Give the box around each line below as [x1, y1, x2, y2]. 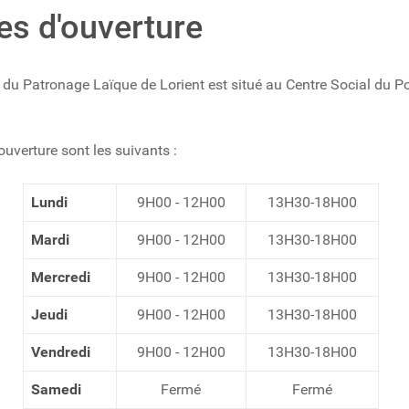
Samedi [30, 381, 81, 399]
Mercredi [30, 268, 90, 287]
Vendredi [30, 343, 90, 362]
